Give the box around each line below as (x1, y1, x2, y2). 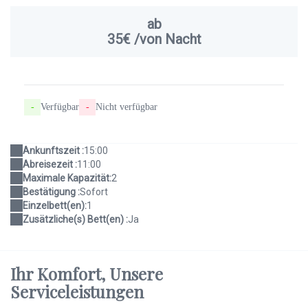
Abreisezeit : (23, 159, 77, 170)
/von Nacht (130, 31, 201, 48)
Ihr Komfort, (10, 263, 109, 285)
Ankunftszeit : (23, 145, 84, 157)
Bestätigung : (23, 186, 80, 198)
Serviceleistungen (10, 280, 144, 303)
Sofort (80, 186, 108, 198)
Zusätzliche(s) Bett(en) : (23, 214, 128, 225)
